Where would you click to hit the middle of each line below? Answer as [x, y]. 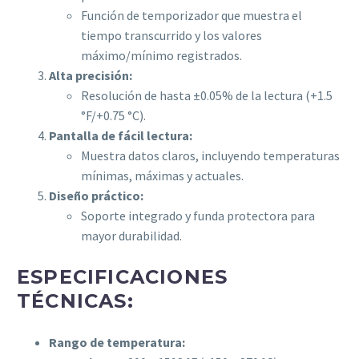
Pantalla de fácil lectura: [121, 136]
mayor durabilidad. [131, 236]
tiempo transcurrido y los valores [171, 36]
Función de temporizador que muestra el [192, 16]
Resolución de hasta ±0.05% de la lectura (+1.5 [207, 96]
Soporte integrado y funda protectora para [198, 216]
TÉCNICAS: [75, 301]
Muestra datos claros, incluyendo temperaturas [210, 156]
